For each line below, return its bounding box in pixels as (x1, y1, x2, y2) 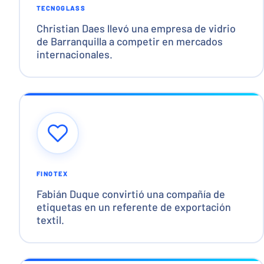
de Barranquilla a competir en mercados (36, 34, 223, 48)
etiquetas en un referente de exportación (36, 200, 231, 213)
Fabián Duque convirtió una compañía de (36, 187, 225, 200)
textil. (36, 213, 64, 226)
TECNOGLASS (36, 4, 86, 12)
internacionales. (36, 47, 113, 61)
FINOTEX (36, 169, 68, 177)
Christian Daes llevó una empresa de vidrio (36, 21, 236, 35)
